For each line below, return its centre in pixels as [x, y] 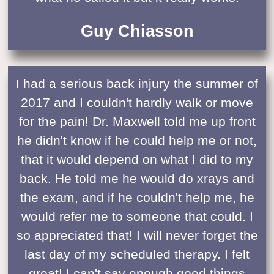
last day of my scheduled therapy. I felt [137, 254]
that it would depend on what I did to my [137, 159]
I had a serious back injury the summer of [137, 83]
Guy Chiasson [137, 31]
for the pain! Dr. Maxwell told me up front [137, 121]
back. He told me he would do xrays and [137, 178]
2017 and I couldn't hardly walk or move [137, 102]
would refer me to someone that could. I [137, 216]
